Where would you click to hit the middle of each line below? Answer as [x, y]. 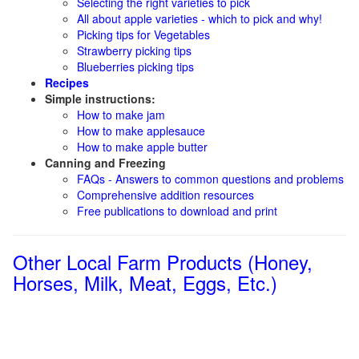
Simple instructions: [100, 99]
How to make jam [121, 115]
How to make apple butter [142, 147]
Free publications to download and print [177, 211]
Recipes [67, 83]
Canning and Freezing [105, 163]
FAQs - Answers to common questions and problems [210, 179]
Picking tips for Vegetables [143, 34]
